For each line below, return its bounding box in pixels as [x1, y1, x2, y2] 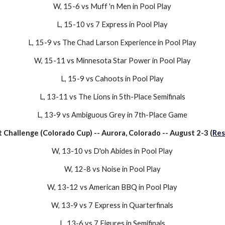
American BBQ [89, 182, 138, 191]
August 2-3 [170, 128, 209, 137]
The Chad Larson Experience [62, 38, 158, 47]
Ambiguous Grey [71, 110, 126, 119]
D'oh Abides [93, 146, 133, 155]
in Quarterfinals [121, 200, 174, 209]
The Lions [78, 92, 110, 101]
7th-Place [134, 110, 167, 119]
